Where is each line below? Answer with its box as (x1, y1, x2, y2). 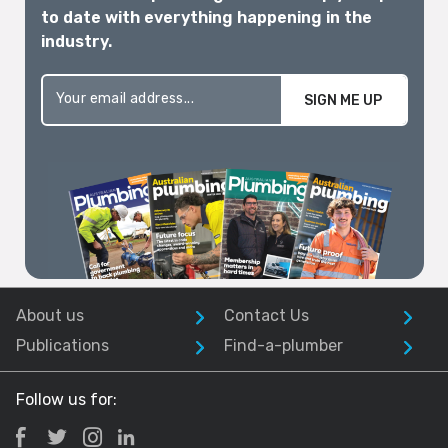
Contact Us (224, 305, 309, 325)
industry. (40, 32, 112, 51)
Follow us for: (16, 389, 117, 409)
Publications (16, 335, 109, 355)
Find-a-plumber (224, 335, 343, 355)
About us (16, 305, 84, 325)
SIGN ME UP (304, 91, 382, 109)
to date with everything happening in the (40, 8, 372, 27)
